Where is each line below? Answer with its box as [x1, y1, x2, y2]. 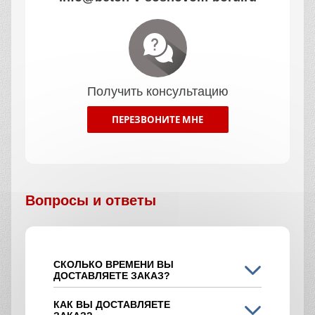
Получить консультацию [86, 84, 229, 99]
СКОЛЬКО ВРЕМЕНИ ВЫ [53, 259, 174, 271]
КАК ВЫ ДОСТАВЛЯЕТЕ [53, 299, 170, 311]
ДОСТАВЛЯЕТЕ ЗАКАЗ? [53, 270, 170, 282]
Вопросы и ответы [25, 193, 156, 209]
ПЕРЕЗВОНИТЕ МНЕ [112, 113, 203, 127]
